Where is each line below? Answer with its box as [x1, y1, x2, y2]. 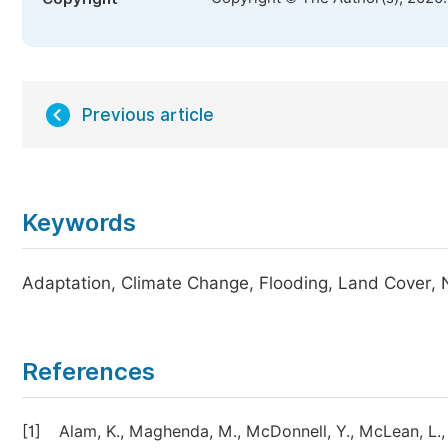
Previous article [82, 105, 214, 125]
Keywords [22, 208, 136, 237]
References [22, 357, 155, 386]
